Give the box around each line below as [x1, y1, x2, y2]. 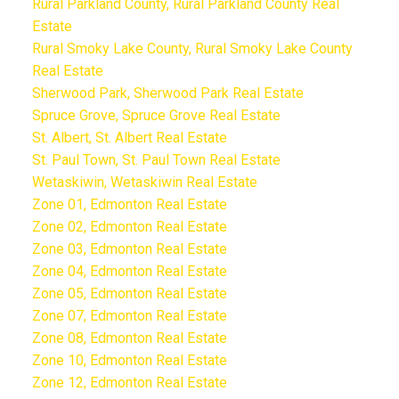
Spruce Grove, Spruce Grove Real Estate [31, 106, 281, 124]
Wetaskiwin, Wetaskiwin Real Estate [31, 173, 257, 191]
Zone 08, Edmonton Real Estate [31, 329, 227, 346]
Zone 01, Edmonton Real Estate [31, 195, 227, 213]
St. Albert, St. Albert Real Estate [31, 128, 227, 146]
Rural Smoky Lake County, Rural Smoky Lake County [31, 39, 353, 57]
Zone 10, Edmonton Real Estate [31, 351, 227, 369]
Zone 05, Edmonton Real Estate [31, 284, 227, 302]
